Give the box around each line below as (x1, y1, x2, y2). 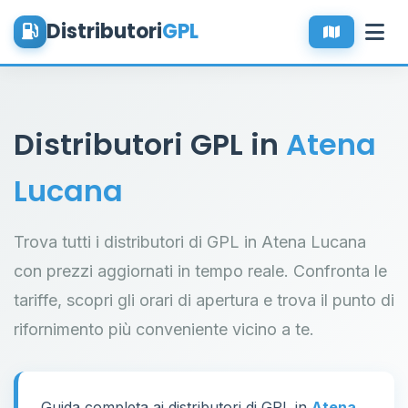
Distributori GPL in (14, 124, 286, 165)
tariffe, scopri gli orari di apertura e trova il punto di (14, 291, 394, 310)
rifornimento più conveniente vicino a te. (14, 320, 314, 339)
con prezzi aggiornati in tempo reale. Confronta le (14, 261, 387, 280)
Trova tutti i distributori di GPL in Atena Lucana (14, 232, 366, 251)
